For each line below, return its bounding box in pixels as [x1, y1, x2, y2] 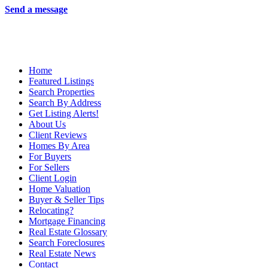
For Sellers [29, 162, 69, 173]
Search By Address [29, 98, 101, 108]
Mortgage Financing [29, 216, 105, 227]
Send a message [5, 4, 68, 15]
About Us [29, 119, 66, 130]
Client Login [29, 173, 77, 184]
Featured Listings [29, 76, 94, 87]
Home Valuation [29, 184, 90, 194]
